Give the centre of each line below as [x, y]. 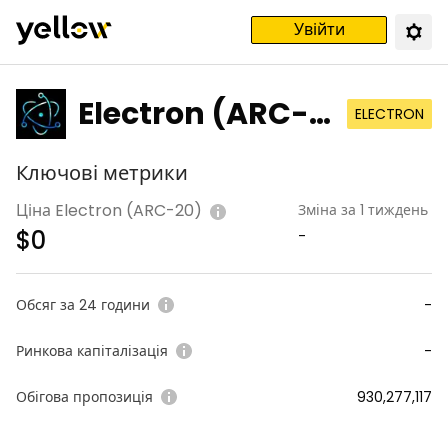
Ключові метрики [102, 173]
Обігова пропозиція [84, 397]
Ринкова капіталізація [92, 351]
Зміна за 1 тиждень [363, 210]
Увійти [319, 29]
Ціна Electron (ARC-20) [109, 210]
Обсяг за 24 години [83, 305]
